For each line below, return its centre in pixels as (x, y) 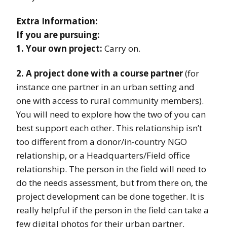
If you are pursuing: (58, 35)
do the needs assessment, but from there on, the (112, 183)
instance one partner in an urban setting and (105, 87)
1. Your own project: (59, 49)
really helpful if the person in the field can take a (112, 210)
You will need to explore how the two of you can (111, 115)
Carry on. (121, 49)
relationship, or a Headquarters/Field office (103, 156)
